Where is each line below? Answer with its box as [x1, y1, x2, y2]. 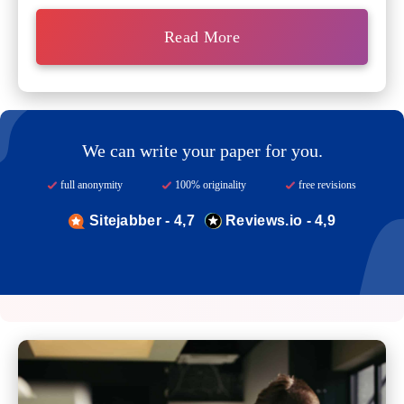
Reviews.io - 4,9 [225, 213, 336, 229]
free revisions [298, 179, 356, 192]
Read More [163, 28, 241, 47]
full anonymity [60, 179, 123, 192]
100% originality [175, 179, 246, 192]
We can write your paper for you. [81, 141, 323, 161]
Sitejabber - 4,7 [88, 213, 195, 229]
